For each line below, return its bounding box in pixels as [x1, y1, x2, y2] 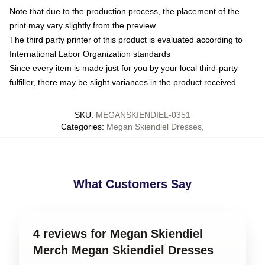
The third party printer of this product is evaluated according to [9, 35, 243, 44]
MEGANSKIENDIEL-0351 [96, 110, 190, 119]
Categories [61, 122, 102, 131]
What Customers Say [73, 177, 192, 190]
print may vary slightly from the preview [9, 21, 156, 30]
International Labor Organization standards [9, 49, 170, 59]
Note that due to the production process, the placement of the [9, 7, 240, 16]
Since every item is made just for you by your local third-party [9, 63, 238, 73]
